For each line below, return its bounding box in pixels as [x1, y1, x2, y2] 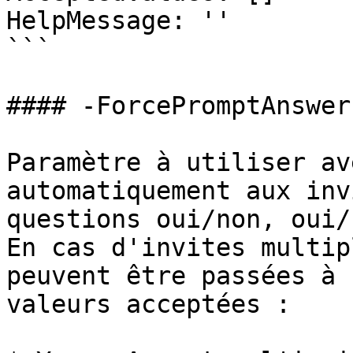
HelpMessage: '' [6, 6, 231, 35]
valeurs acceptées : [6, 290, 291, 318]
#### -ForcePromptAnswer [6, 91, 351, 120]
